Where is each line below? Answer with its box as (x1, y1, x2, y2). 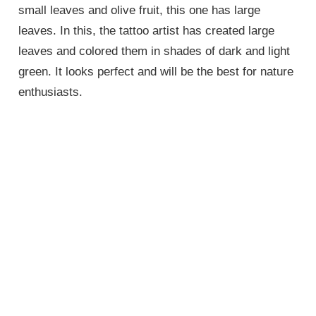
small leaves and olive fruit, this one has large (18, 4, 261, 18)
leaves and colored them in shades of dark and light (18, 44, 291, 59)
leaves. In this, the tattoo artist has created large (18, 24, 275, 38)
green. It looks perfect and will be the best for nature (18, 65, 294, 79)
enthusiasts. (18, 85, 87, 99)
